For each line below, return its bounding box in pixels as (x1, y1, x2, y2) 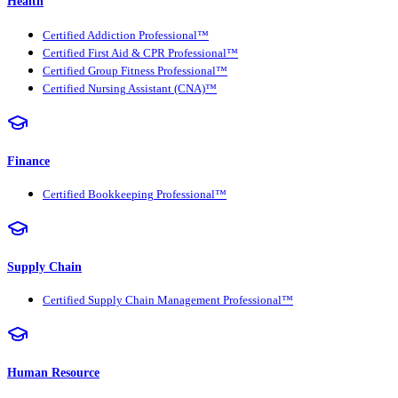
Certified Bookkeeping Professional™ (43, 187, 227, 201)
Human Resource (7, 365, 99, 380)
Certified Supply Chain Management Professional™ (43, 294, 293, 307)
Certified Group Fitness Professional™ (43, 64, 227, 77)
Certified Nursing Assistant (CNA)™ (43, 82, 217, 95)
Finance (7, 153, 50, 168)
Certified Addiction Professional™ (43, 28, 209, 42)
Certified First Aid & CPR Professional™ (43, 46, 238, 60)
